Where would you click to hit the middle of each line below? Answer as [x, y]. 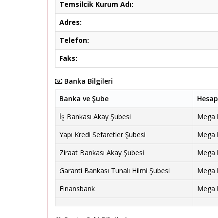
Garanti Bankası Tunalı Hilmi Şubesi [115, 171]
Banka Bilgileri [88, 81]
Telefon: [74, 40]
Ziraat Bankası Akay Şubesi [102, 153]
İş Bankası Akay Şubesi [95, 117]
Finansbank [77, 189]
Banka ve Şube [84, 99]
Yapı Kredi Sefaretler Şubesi [102, 135]
